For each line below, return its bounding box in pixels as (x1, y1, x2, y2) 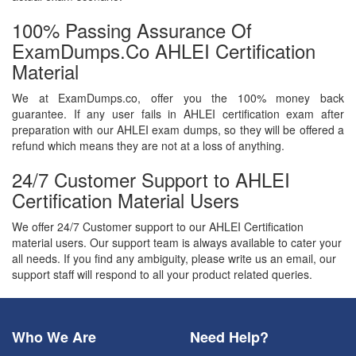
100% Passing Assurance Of (12, 16, 252, 44)
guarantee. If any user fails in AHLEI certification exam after (12, 106, 344, 122)
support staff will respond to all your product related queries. (12, 266, 312, 283)
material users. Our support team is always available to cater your (12, 234, 342, 251)
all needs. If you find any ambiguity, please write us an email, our (12, 250, 336, 267)
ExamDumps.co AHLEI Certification (12, 37, 315, 65)
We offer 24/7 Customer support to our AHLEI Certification (12, 219, 304, 235)
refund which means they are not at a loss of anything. (12, 137, 284, 154)
